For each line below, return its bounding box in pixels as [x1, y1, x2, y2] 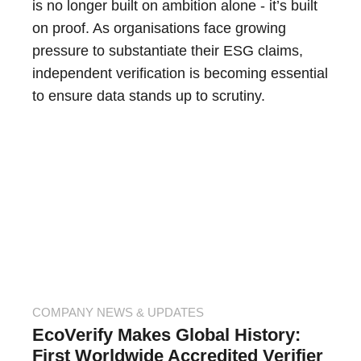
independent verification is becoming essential [32, 65, 328, 82]
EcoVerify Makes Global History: [32, 325, 301, 346]
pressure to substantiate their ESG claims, [32, 43, 303, 60]
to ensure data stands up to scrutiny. [32, 88, 265, 105]
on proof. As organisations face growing [32, 20, 286, 37]
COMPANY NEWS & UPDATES [32, 305, 204, 320]
